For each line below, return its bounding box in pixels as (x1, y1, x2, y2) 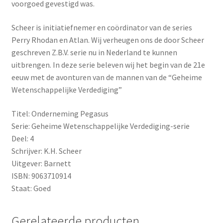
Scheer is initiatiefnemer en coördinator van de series (11, 22, 192, 32)
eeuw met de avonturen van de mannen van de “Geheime (11, 72, 202, 82)
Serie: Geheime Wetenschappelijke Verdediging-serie (11, 120, 190, 131)
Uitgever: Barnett (11, 158, 71, 168)
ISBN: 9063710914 (11, 170, 71, 181)
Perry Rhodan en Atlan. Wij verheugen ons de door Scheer (11, 34, 204, 45)
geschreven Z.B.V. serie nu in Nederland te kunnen (11, 47, 177, 57)
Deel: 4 (11, 133, 34, 143)
